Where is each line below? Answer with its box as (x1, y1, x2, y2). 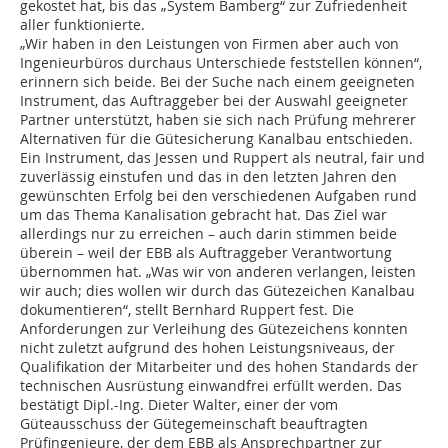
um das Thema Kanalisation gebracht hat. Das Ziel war (20, 205, 387, 225)
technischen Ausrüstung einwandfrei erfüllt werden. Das (20, 376, 402, 396)
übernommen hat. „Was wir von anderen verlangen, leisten (20, 262, 416, 282)
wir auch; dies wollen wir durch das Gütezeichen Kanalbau (20, 281, 415, 301)
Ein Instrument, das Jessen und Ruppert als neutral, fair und (20, 148, 425, 168)
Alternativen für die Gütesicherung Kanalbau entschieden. (20, 129, 413, 149)
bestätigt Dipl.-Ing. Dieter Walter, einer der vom (20, 395, 338, 415)
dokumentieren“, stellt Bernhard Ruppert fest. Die (20, 300, 354, 320)
